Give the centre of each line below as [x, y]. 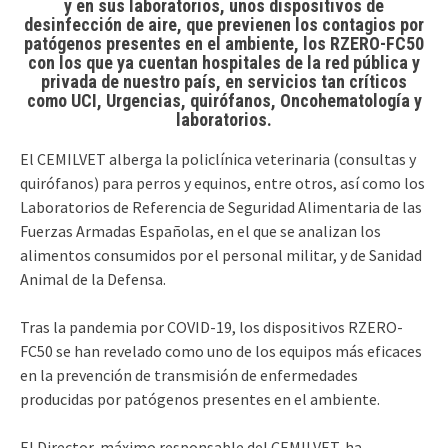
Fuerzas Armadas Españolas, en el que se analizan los [200, 231]
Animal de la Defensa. [93, 279]
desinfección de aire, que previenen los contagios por [224, 25]
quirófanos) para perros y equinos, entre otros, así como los [222, 183]
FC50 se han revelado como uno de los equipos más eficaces [221, 351]
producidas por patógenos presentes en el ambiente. [200, 399]
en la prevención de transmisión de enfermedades [189, 375]
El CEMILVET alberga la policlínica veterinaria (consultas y [218, 159]
